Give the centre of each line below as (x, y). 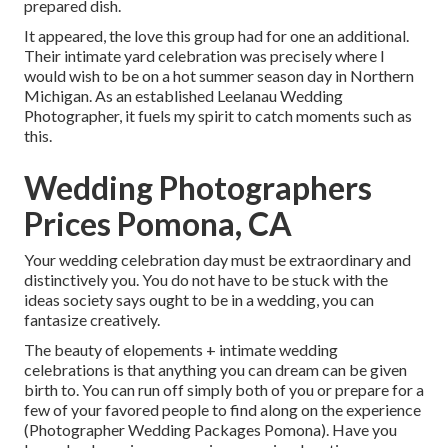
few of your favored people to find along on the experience (222, 410)
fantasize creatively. (92, 320)
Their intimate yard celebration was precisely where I (204, 56)
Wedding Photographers (198, 188)
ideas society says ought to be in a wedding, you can (199, 300)
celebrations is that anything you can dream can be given (215, 370)
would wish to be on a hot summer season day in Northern (219, 76)
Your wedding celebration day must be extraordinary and (217, 260)
